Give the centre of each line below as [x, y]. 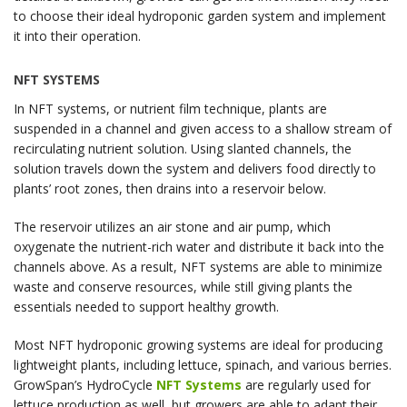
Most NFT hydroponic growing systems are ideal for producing [198, 345]
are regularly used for [306, 385]
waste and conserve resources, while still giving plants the [183, 287]
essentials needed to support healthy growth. [146, 307]
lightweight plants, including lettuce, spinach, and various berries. [203, 365]
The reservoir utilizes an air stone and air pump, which [172, 227]
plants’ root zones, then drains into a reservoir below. [170, 189]
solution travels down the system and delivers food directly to [195, 169]
